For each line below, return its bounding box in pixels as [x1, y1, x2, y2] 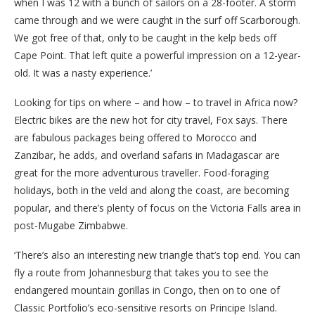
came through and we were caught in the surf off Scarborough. [14, 13, 300, 27]
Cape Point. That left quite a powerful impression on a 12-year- [14, 49, 301, 63]
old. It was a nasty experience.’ [14, 66, 152, 80]
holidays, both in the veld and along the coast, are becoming [14, 184, 289, 198]
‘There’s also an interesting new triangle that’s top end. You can [14, 248, 300, 262]
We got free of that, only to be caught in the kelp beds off [14, 31, 276, 45]
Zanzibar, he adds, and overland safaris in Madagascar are [14, 148, 280, 162]
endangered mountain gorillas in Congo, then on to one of [14, 283, 280, 297]
